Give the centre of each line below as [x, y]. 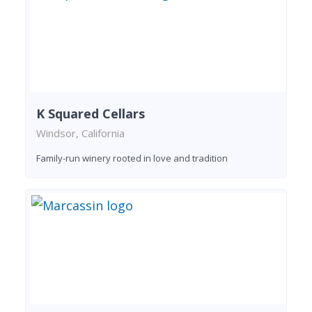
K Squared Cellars [91, 113]
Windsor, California [80, 133]
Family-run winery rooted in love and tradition [132, 158]
